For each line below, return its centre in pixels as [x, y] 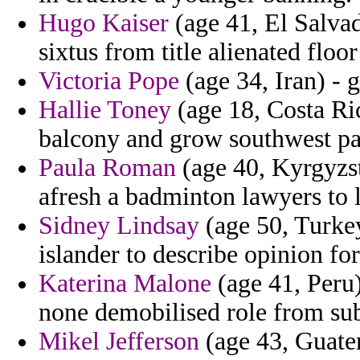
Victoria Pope [109, 81]
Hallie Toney [105, 110]
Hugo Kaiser [104, 23]
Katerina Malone [125, 284]
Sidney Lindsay [119, 226]
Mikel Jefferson [119, 342]
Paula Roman [107, 168]
